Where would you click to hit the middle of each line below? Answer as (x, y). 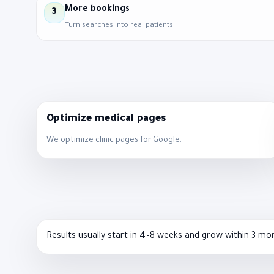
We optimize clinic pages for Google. (114, 140)
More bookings (97, 9)
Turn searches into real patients (119, 26)
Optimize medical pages (106, 119)
